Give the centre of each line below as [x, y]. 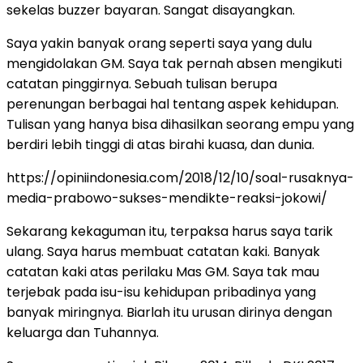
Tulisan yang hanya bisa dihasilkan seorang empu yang [180, 124]
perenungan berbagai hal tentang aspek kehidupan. [173, 104]
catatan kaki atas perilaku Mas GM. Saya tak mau [163, 271]
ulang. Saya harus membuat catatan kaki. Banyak [163, 251]
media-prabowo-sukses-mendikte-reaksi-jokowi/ [167, 198]
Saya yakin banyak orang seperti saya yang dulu [159, 43]
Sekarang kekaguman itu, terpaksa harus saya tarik [170, 231]
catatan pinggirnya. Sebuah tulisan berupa [142, 83]
